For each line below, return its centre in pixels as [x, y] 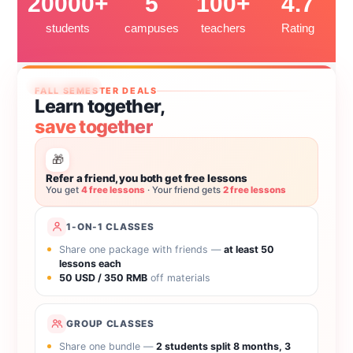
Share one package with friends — [142, 249]
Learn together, [100, 106]
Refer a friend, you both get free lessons [147, 178]
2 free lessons [255, 190]
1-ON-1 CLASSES [110, 227]
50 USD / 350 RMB [104, 277]
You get [64, 190]
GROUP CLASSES [110, 323]
